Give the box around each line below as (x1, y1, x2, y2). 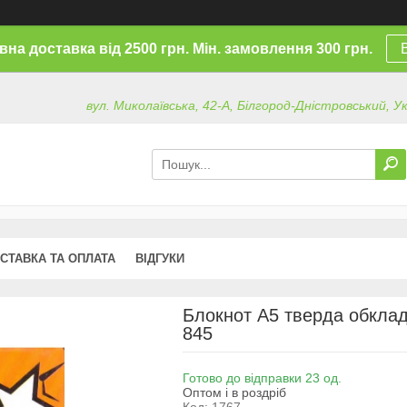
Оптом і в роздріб (182, 384, 286, 400)
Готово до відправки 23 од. (182, 370, 342, 385)
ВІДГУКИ (135, 251, 184, 265)
